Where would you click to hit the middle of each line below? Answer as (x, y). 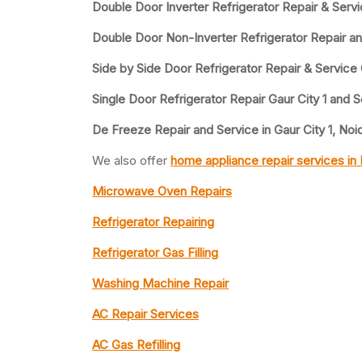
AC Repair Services (145, 314)
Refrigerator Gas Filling (155, 253)
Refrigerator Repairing (153, 222)
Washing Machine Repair (160, 284)
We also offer (131, 161)
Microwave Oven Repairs (162, 192)
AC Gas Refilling (136, 345)
